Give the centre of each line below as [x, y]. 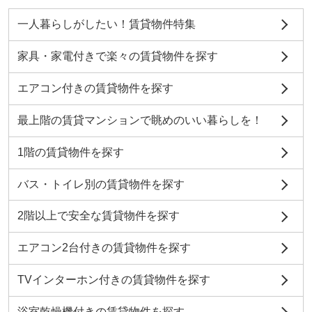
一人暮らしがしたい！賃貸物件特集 [106, 24]
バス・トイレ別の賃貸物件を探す [101, 184]
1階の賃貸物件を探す [70, 152]
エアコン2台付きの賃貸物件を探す [104, 248]
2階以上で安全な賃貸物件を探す [98, 216]
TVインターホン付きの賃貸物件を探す [114, 280]
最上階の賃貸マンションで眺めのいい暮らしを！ [140, 120]
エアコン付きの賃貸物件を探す [95, 88]
